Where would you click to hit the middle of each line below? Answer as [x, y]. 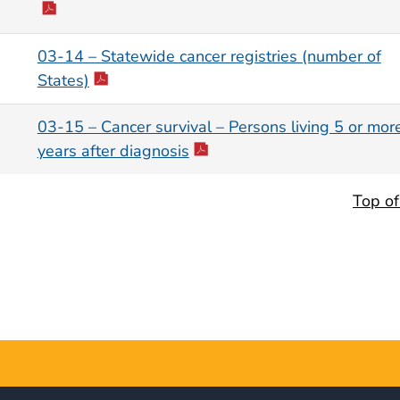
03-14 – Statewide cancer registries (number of [209, 57]
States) [63, 81]
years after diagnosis [113, 151]
